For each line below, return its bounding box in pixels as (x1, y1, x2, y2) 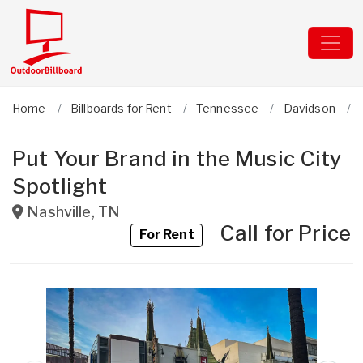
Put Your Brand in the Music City (12, 146, 342, 171)
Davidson (283, 101, 335, 115)
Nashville (27, 203, 92, 220)
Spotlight (12, 173, 108, 199)
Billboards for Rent (70, 101, 172, 115)
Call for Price (194, 220, 351, 246)
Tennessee (196, 101, 259, 115)
